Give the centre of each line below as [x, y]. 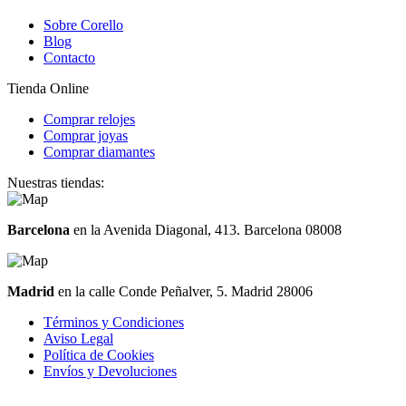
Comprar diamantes [99, 152]
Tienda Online [48, 89]
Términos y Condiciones [114, 323]
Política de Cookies [99, 355]
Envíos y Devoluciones [110, 372]
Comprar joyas [86, 136]
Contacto [69, 58]
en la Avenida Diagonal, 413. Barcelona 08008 [206, 230]
